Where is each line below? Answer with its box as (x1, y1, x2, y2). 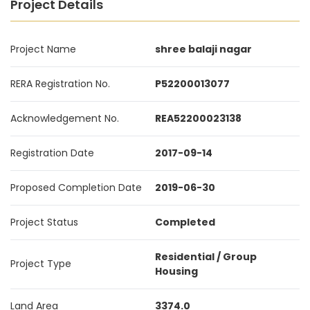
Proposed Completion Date (10, 181, 142, 194)
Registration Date (10, 146, 94, 160)
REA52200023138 (155, 111, 241, 125)
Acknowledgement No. (10, 111, 119, 125)
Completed (155, 215, 215, 229)
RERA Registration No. (10, 77, 110, 91)
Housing (155, 264, 198, 278)
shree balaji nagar (155, 42, 252, 56)
